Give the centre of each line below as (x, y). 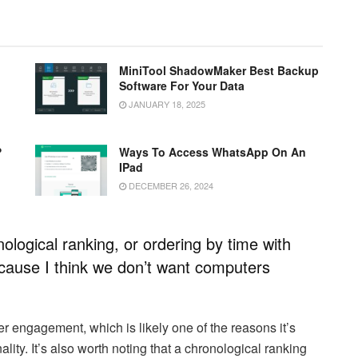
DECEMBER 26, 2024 (170, 185)
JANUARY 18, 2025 (166, 103)
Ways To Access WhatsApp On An (213, 151)
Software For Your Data (182, 85)
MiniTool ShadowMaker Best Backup (219, 70)
